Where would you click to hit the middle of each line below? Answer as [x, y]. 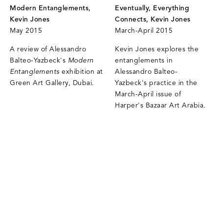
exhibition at [81, 72]
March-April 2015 [144, 31]
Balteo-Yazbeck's [39, 61]
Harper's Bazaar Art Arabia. [160, 106]
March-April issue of [148, 95]
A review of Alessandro [48, 50]
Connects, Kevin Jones [153, 20]
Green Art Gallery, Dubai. [52, 84]
